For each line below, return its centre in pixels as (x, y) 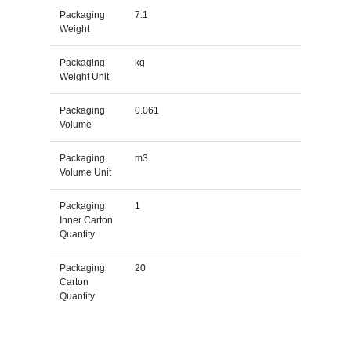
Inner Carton (86, 220)
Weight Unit (84, 76)
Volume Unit (85, 172)
